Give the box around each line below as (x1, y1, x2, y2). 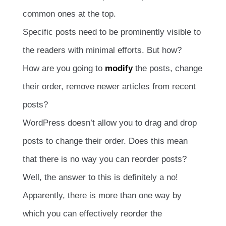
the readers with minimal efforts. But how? (23, 45, 182, 55)
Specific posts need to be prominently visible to (23, 27, 201, 37)
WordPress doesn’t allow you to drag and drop (23, 118, 197, 128)
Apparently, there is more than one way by (23, 190, 182, 200)
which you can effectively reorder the (23, 208, 162, 218)
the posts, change (135, 63, 202, 73)
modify (105, 63, 133, 73)
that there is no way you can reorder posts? (23, 154, 187, 164)
